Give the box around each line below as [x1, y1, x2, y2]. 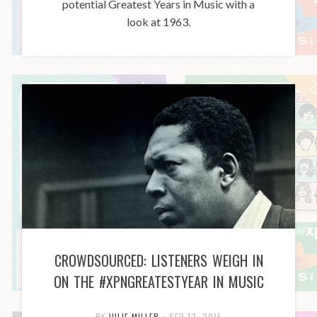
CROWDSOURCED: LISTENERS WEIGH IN [54, 249, 263, 271]
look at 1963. [127, 14, 190, 28]
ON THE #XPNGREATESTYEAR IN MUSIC [53, 270, 264, 292]
